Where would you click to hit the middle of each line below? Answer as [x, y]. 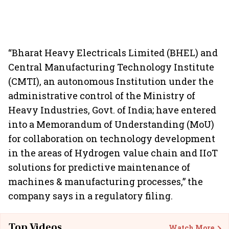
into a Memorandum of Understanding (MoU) [111, 124]
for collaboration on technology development [112, 139]
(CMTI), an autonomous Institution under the [111, 81]
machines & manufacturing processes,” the [106, 181]
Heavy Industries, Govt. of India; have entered [112, 110]
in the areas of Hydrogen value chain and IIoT [113, 153]
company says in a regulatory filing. [90, 196]
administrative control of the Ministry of [102, 96]
